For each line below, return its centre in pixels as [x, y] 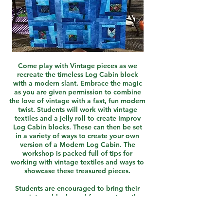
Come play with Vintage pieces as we [77, 66]
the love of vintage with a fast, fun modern [77, 101]
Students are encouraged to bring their [77, 188]
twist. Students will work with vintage [77, 109]
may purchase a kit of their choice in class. [77, 206]
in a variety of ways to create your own [77, 136]
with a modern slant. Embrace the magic [77, 83]
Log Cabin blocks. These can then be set [77, 127]
